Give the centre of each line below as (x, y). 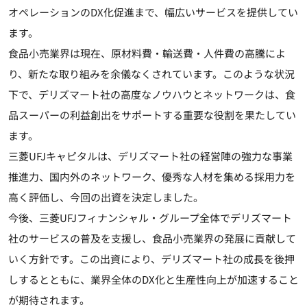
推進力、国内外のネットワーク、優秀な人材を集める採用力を (152, 176)
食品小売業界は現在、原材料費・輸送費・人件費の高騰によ (147, 53)
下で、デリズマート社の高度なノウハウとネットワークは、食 (152, 94)
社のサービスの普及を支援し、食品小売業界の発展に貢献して (152, 238)
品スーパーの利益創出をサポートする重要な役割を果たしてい (152, 114)
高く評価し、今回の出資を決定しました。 (106, 197)
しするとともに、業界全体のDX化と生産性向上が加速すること (153, 279)
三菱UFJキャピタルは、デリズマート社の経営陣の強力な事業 (150, 156)
